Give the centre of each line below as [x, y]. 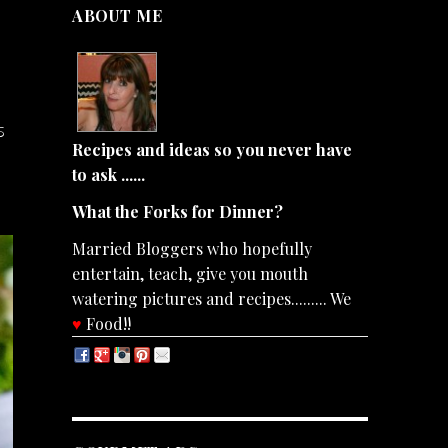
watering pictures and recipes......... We [211, 298]
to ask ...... [108, 175]
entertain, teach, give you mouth [189, 273]
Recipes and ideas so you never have [211, 150]
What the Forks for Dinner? [177, 212]
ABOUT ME [117, 16]
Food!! [106, 323]
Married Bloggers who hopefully [191, 248]
